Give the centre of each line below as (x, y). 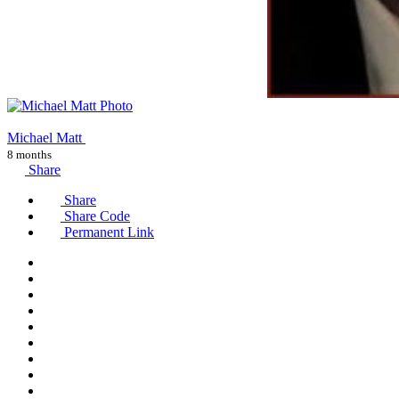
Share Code (95, 216)
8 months (29, 154)
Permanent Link (107, 232)
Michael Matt (46, 137)
